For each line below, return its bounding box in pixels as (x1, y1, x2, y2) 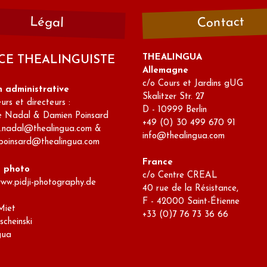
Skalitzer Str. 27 (142, 92, 204, 101)
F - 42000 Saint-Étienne (142, 197, 240, 206)
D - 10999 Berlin (142, 105, 207, 114)
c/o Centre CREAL (142, 170, 218, 180)
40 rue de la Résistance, (142, 184, 238, 193)
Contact (197, 15, 245, 31)
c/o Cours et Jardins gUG (142, 79, 243, 88)
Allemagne (142, 66, 188, 75)
